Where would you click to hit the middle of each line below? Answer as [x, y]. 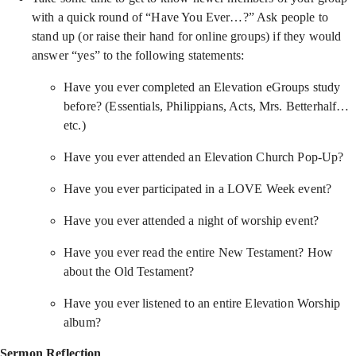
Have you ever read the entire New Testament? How [199, 252]
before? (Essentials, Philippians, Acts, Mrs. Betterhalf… [207, 106]
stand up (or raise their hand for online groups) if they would [187, 36]
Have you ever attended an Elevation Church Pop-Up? [204, 157]
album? [82, 322]
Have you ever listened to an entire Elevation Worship [202, 303]
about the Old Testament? [129, 271]
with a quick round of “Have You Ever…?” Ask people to [180, 17]
